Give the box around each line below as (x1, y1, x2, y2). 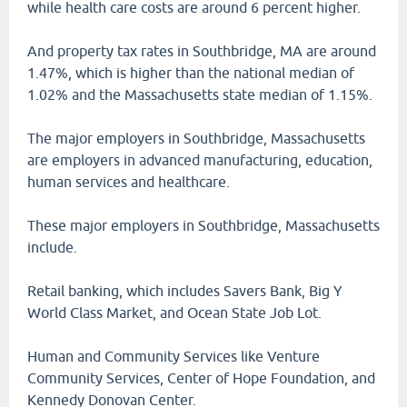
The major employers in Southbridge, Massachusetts (27, 130, 365, 146)
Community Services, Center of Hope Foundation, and (27, 370, 375, 386)
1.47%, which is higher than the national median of (27, 65, 354, 81)
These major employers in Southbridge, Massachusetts (27, 217, 380, 233)
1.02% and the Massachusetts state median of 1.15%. (27, 86, 372, 103)
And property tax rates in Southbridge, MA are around (27, 43, 376, 59)
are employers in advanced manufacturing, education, (27, 152, 372, 168)
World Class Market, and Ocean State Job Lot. (27, 304, 322, 321)
